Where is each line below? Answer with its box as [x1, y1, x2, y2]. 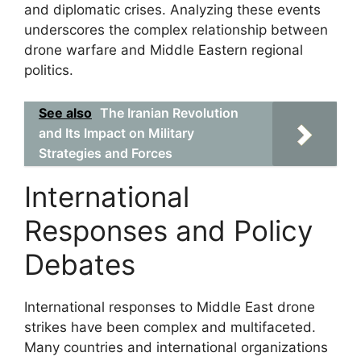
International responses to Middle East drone [24, 298, 315, 315]
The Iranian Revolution [100, 104, 239, 121]
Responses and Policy [24, 213, 313, 247]
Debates [24, 247, 135, 281]
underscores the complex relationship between [24, 22, 328, 38]
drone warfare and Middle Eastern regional [24, 42, 303, 58]
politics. [24, 62, 73, 78]
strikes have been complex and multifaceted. [24, 318, 316, 335]
